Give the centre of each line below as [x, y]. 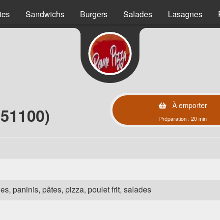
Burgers [94, 14]
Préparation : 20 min [183, 118]
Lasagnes [185, 14]
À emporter [189, 105]
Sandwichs [45, 14]
